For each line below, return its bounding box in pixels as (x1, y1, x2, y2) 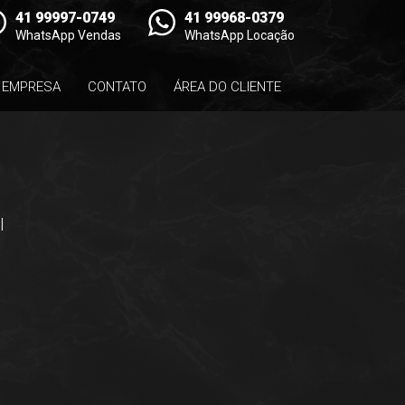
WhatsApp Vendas (15, 28, 121, 42)
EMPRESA (2, 79, 61, 95)
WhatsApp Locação (184, 28, 295, 42)
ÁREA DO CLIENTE (174, 79, 281, 95)
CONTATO (88, 79, 146, 95)
